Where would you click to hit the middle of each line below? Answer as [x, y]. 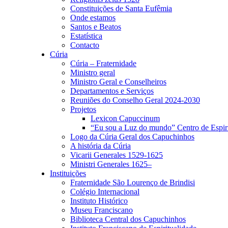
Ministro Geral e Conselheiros [118, 82]
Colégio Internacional [105, 192]
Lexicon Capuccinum [125, 118]
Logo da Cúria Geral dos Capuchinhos [132, 137]
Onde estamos [93, 18]
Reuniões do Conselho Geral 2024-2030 [135, 100]
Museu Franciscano [102, 210]
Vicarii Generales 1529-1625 [117, 155]
